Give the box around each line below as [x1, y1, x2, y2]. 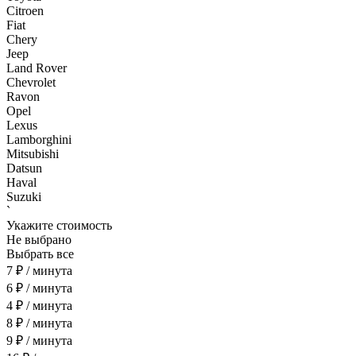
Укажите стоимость [6, 219, 112, 232]
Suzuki [6, 190, 41, 203]
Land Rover [6, 61, 67, 75]
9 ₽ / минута [6, 334, 72, 347]
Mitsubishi [6, 147, 59, 161]
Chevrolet [6, 75, 56, 89]
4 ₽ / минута [6, 299, 72, 312]
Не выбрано [6, 233, 72, 246]
